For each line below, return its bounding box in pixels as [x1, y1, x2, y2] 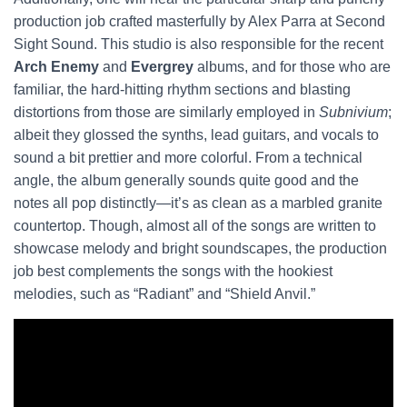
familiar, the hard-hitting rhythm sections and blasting [14, 82, 351, 97]
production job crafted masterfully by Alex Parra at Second [14, 14, 385, 29]
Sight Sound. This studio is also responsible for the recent [14, 36, 383, 52]
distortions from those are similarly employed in [14, 104, 319, 120]
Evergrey [131, 59, 197, 74]
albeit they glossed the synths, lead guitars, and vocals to [14, 127, 379, 143]
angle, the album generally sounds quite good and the [14, 173, 359, 188]
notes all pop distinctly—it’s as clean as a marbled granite [14, 195, 382, 211]
